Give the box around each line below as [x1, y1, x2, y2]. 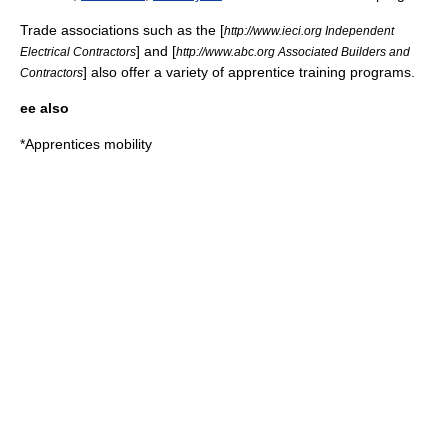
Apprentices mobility [25, 136, 152, 152]
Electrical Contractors [20, 45, 136, 58]
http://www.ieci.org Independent [224, 24, 394, 37]
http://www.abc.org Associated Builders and [176, 45, 410, 58]
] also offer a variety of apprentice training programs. [83, 64, 415, 80]
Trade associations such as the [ [20, 22, 224, 38]
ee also [20, 100, 69, 116]
